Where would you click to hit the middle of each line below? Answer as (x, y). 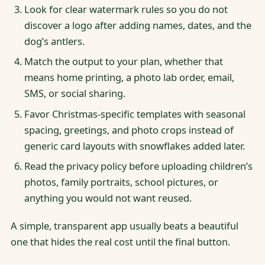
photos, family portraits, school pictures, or (121, 182)
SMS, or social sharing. (75, 93)
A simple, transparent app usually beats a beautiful (124, 226)
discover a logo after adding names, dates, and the (138, 25)
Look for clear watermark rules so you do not (126, 9)
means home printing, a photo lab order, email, (129, 77)
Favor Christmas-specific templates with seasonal (135, 114)
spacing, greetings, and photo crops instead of (129, 130)
